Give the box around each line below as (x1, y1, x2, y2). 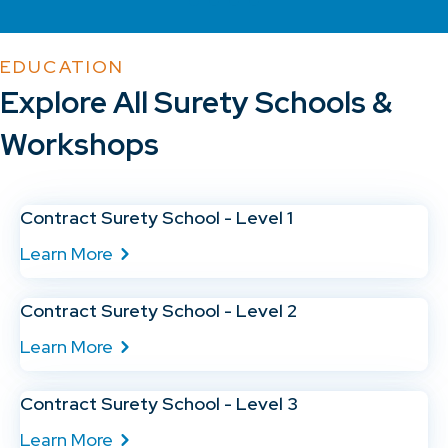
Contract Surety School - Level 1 (20, 205, 293, 229)
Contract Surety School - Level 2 (20, 298, 297, 322)
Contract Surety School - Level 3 (20, 391, 298, 415)
